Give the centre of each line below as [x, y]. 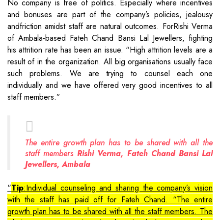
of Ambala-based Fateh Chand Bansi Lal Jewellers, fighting [110, 38]
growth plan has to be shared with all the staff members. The [110, 211]
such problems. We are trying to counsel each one [110, 73]
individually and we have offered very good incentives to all [110, 85]
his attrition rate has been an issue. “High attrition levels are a [110, 50]
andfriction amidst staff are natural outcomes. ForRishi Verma [110, 26]
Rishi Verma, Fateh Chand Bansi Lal [145, 153]
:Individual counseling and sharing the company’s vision [118, 188]
